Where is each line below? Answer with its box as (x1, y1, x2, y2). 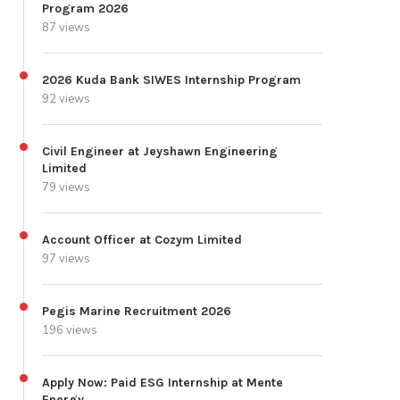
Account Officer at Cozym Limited (42, 232, 242, 248)
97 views (42, 251, 90, 268)
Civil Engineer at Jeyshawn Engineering (42, 144, 278, 160)
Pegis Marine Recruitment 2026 (42, 304, 231, 320)
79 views (42, 179, 90, 196)
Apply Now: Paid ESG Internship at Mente (42, 375, 283, 391)
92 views (42, 91, 90, 108)
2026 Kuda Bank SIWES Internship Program (42, 72, 301, 88)
